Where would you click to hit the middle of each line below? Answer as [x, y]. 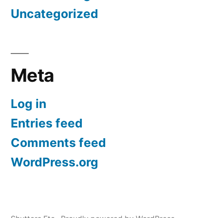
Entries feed [47, 123]
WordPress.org [54, 162]
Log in [28, 104]
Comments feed [58, 143]
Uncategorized [54, 14]
